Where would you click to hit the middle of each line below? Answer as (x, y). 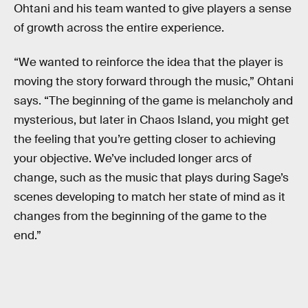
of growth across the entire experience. (119, 28)
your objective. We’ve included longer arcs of (133, 158)
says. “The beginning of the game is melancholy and (153, 100)
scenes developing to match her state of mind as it (150, 197)
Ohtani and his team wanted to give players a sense (153, 9)
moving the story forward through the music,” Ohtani (154, 81)
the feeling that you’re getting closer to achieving (145, 139)
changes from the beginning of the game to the (140, 216)
